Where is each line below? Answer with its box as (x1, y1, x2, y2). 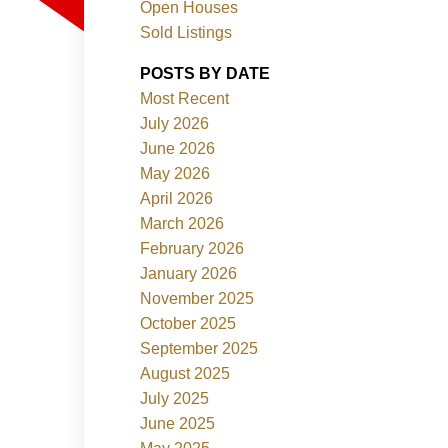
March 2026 (140, 214, 225, 232)
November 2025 (140, 289, 255, 307)
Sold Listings (140, 23, 233, 41)
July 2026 (140, 114, 210, 132)
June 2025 (140, 414, 216, 432)
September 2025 (140, 339, 259, 357)
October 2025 (140, 314, 237, 332)
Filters (7, 91, 51, 109)
